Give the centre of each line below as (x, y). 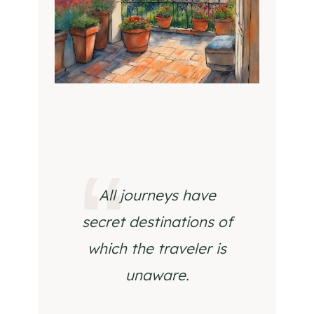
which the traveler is (157, 248)
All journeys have (157, 195)
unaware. (157, 275)
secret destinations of (157, 221)
